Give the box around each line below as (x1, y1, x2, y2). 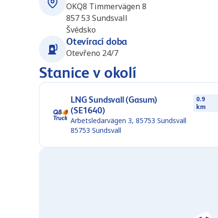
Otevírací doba (66, 36, 127, 47)
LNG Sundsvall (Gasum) (71, 94, 158, 105)
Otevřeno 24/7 (66, 48, 118, 58)
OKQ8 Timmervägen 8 (66, 1, 146, 12)
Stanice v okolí (39, 64, 136, 81)
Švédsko (66, 24, 96, 35)
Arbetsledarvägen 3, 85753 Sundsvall (71, 116, 186, 125)
